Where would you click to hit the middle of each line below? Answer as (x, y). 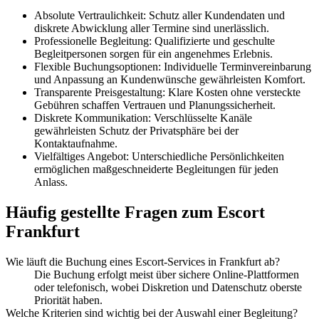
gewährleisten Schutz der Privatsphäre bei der (136, 130)
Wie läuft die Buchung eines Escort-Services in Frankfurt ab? (143, 261)
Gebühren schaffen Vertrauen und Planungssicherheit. (155, 105)
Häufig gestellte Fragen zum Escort (135, 212)
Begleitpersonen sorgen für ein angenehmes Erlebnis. (153, 53)
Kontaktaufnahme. (76, 143)
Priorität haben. (68, 300)
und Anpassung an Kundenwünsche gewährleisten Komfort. (170, 79)
